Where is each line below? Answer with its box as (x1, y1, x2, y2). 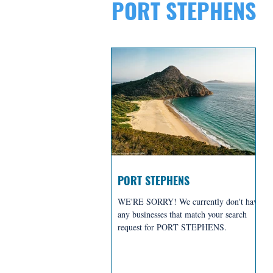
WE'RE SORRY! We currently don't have (118, 195, 261, 207)
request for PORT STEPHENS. (118, 221, 227, 233)
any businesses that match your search (118, 208, 247, 220)
